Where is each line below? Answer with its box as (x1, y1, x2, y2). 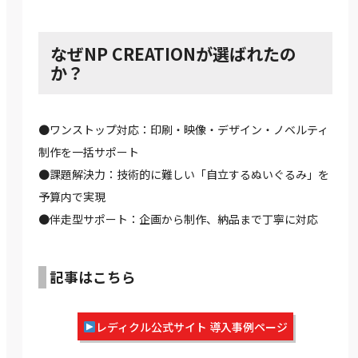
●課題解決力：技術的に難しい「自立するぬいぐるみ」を (38, 166, 329, 183)
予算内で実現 (38, 189, 105, 205)
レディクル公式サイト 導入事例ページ (95, 318, 288, 335)
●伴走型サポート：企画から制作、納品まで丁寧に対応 (38, 211, 318, 228)
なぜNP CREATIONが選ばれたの (50, 42, 296, 66)
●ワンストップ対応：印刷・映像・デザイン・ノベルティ (38, 121, 328, 138)
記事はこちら (50, 267, 136, 288)
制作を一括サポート (38, 144, 139, 161)
